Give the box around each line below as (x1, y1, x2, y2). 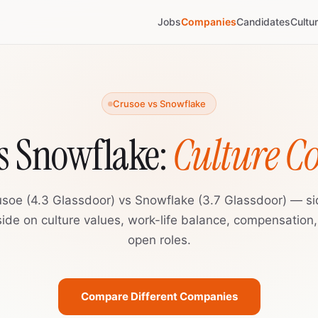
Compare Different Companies (80, 290, 238, 303)
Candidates (236, 16, 290, 28)
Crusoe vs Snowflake (113, 98, 206, 109)
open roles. (127, 233, 191, 247)
